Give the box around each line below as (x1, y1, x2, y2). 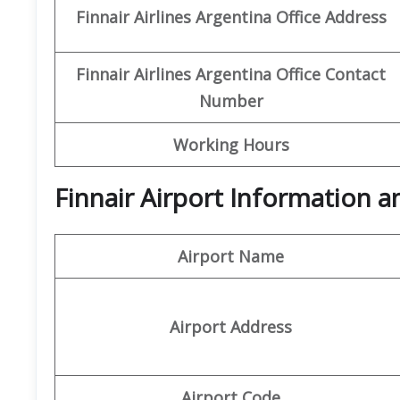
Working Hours (172, 133, 289, 155)
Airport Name (178, 245, 284, 267)
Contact (325, 62, 386, 85)
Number (198, 89, 263, 112)
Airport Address (170, 315, 292, 337)
